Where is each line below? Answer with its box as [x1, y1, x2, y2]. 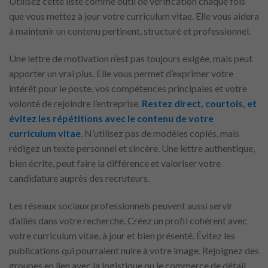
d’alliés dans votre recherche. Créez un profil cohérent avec [9, 214, 247, 226]
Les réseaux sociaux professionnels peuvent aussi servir [9, 199, 233, 211]
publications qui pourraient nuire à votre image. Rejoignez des [9, 244, 259, 256]
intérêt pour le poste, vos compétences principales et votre [9, 83, 247, 95]
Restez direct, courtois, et [142, 98, 257, 109]
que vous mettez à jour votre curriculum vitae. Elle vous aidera [9, 10, 259, 22]
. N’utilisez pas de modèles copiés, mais [81, 127, 239, 139]
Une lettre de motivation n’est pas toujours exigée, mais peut [9, 53, 252, 65]
